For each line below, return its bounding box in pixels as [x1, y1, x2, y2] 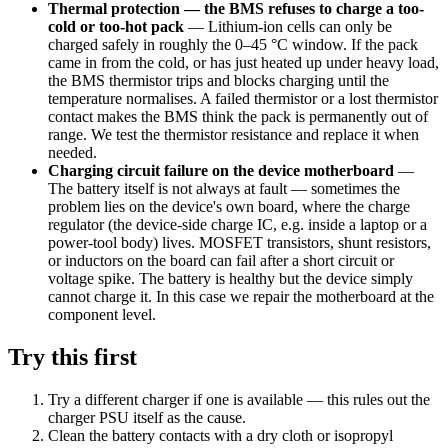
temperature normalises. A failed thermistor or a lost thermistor [48, 89, 438, 107]
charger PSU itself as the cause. [48, 408, 246, 426]
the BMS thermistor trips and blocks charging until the [48, 71, 389, 89]
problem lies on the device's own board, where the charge [48, 197, 410, 215]
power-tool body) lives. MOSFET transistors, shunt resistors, [48, 233, 431, 251]
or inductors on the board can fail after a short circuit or [48, 251, 394, 269]
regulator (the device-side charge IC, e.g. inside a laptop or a [48, 215, 427, 233]
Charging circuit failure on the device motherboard [48, 161, 394, 179]
